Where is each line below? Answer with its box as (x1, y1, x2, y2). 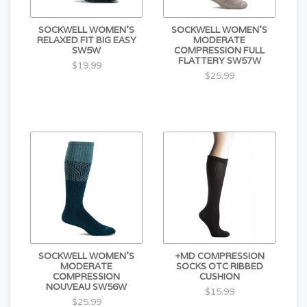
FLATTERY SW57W (177, 55, 261, 66)
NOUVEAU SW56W (46, 281, 127, 293)
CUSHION (199, 271, 240, 282)
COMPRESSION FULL (174, 45, 265, 56)
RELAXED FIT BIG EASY (36, 34, 136, 46)
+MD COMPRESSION (174, 250, 265, 262)
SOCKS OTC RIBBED (175, 260, 263, 272)
